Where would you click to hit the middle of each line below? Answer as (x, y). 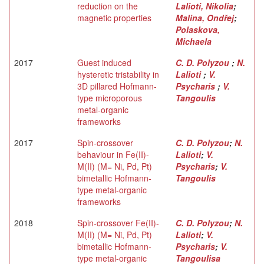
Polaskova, (198, 30)
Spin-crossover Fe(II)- (118, 223)
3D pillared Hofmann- (117, 86)
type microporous (110, 98)
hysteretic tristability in (118, 75)
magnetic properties (114, 18)
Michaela (194, 42)
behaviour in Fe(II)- (113, 155)
